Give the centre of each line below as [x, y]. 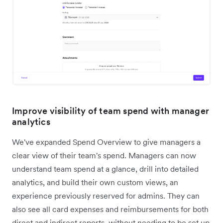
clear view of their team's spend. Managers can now [104, 156]
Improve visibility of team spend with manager [111, 111]
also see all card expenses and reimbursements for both [110, 209]
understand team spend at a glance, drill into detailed [105, 169]
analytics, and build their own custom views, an [95, 182]
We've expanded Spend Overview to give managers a [106, 142]
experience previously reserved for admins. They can [106, 196]
